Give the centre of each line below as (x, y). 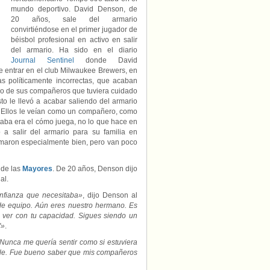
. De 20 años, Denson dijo (95, 169)
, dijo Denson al (110, 195)
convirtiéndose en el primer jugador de (74, 30)
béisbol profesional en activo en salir (74, 40)
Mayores (37, 169)
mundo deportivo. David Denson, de (74, 9)
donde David (106, 60)
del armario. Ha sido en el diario (74, 50)
